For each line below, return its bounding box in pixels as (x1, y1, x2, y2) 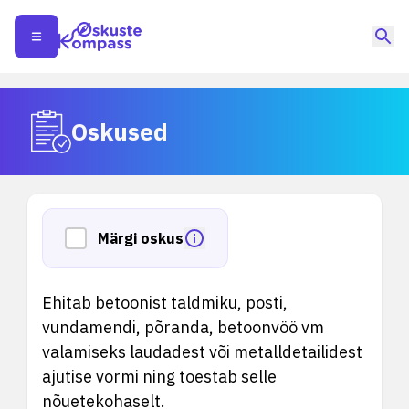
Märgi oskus (98, 229, 184, 247)
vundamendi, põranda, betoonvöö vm (42, 317, 324, 338)
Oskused (71, 115, 168, 147)
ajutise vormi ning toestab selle (42, 366, 277, 387)
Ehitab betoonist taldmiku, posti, (42, 292, 288, 313)
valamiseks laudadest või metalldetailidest (42, 341, 362, 362)
